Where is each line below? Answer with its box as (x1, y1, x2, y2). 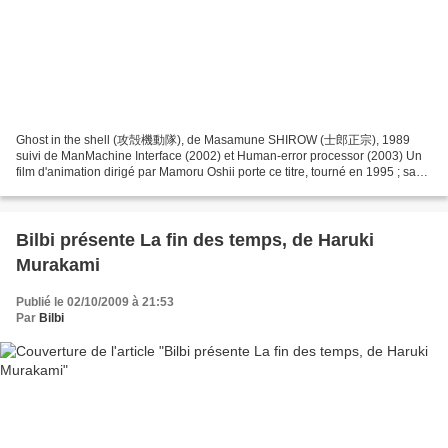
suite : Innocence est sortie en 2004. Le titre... (16, 180, 260, 195)
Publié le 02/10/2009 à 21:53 (16, 294, 174, 309)
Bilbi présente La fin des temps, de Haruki (16, 229, 374, 250)
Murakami (16, 254, 100, 275)
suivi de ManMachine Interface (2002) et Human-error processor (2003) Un (16, 148, 422, 163)
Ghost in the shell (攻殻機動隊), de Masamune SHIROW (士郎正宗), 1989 (16, 132, 410, 147)
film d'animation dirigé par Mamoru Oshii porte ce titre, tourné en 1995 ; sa (16, 164, 416, 179)
